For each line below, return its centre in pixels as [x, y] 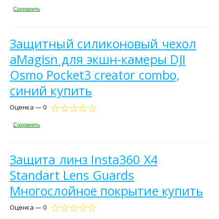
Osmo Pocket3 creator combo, [95, 75]
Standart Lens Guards [72, 175]
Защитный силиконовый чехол [103, 44]
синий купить [51, 91]
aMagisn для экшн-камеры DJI [98, 59]
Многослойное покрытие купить [107, 190]
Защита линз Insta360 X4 [84, 159]
